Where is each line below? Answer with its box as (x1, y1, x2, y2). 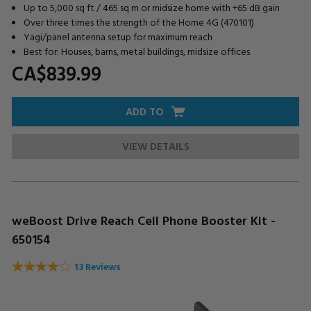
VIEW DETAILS (121, 137, 190, 154)
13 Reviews (74, 259, 121, 274)
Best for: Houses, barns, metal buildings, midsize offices (23, 43, 250, 58)
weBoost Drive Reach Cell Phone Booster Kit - (12, 210, 276, 230)
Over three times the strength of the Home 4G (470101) (23, 14, 254, 29)
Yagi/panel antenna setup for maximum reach (23, 28, 212, 44)
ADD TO (126, 103, 164, 119)
